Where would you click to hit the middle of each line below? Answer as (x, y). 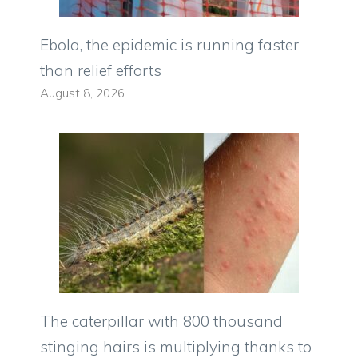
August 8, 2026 (82, 93)
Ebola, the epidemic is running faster (169, 44)
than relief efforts (101, 70)
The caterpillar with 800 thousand (161, 321)
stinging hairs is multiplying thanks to (176, 346)
